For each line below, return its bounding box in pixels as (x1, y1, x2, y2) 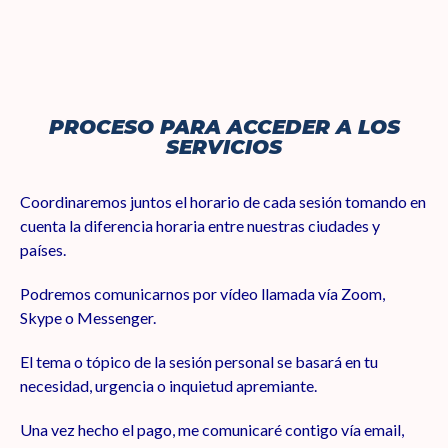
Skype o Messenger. (20, 308, 156, 327)
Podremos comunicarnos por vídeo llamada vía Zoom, (20, 284, 385, 303)
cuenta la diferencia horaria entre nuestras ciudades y (20, 216, 380, 235)
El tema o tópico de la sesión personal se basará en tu (20, 352, 378, 371)
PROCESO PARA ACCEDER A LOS (48, 115, 400, 139)
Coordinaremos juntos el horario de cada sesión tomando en (20, 192, 426, 211)
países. (20, 240, 66, 259)
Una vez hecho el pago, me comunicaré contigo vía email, (20, 420, 404, 439)
